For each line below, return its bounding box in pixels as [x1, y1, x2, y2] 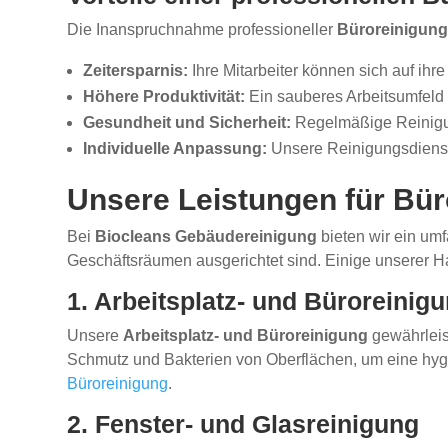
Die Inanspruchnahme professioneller [67, 21, 338, 39]
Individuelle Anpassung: [83, 140, 268, 158]
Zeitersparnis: [83, 62, 189, 80]
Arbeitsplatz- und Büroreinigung [123, 327, 369, 345]
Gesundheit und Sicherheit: [83, 114, 292, 132]
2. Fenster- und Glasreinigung [67, 410, 420, 439]
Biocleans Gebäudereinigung [95, 228, 318, 246]
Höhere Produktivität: [83, 88, 246, 106]
